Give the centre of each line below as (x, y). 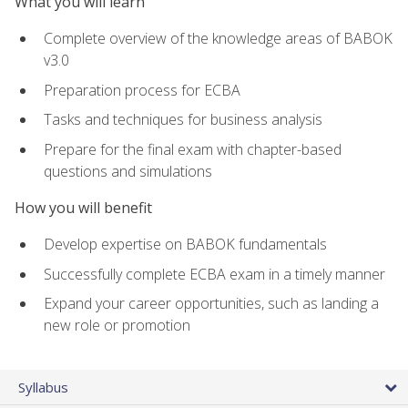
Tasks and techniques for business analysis (183, 120)
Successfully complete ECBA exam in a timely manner (214, 274)
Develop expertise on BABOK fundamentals (185, 245)
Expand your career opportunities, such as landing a (211, 304)
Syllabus (43, 387)
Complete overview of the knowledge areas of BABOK (218, 38)
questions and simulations (128, 171)
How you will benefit (83, 207)
